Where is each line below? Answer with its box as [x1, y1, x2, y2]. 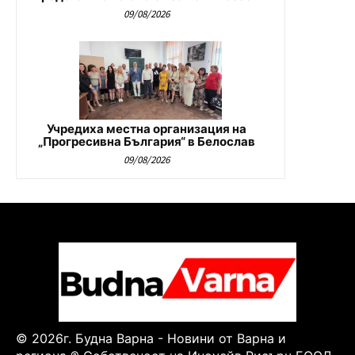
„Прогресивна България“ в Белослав [38, 133, 255, 149]
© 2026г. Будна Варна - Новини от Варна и [16, 330, 286, 346]
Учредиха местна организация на [47, 120, 246, 136]
